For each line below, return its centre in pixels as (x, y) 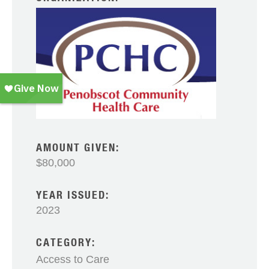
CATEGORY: (66, 243)
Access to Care (73, 259)
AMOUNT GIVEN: (78, 148)
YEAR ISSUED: (73, 195)
